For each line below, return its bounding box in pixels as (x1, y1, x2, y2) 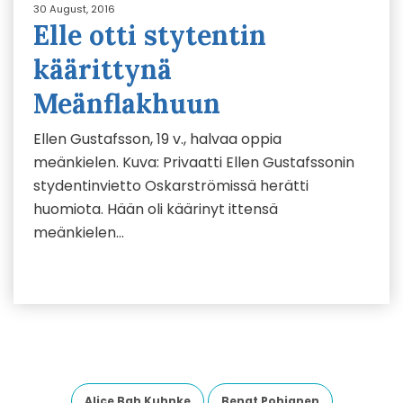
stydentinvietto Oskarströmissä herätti (33, 175, 309, 196)
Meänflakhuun (33, 86, 220, 121)
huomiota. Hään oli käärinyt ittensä (33, 199, 278, 219)
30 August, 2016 (33, 2, 115, 16)
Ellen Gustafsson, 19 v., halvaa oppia (33, 129, 282, 149)
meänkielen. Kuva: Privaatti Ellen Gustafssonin (33, 152, 354, 173)
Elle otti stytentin (33, 18, 266, 52)
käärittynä (33, 52, 172, 86)
